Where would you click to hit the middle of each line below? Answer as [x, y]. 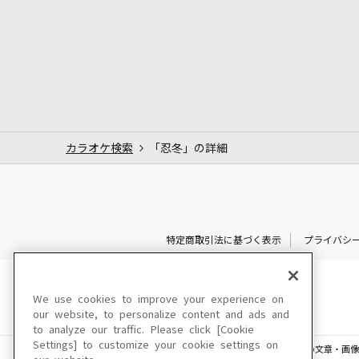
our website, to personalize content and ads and [161, 315]
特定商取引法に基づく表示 [223, 240]
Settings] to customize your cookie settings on [155, 345]
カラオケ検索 [99, 148]
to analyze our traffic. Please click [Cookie [143, 330]
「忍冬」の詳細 [188, 148]
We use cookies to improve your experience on [158, 299]
